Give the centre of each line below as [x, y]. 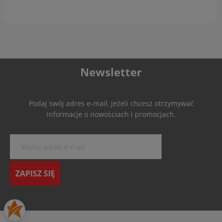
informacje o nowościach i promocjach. [111, 114]
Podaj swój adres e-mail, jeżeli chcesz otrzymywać [111, 103]
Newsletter [111, 72]
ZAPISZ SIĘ [35, 173]
